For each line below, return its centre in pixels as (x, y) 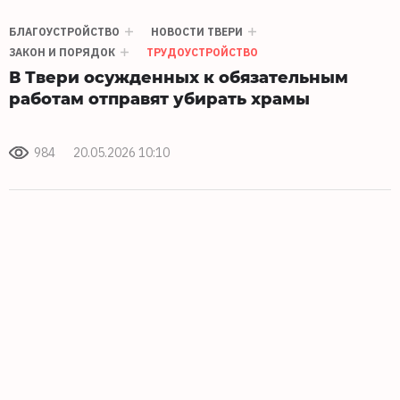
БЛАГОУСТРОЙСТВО (64, 32)
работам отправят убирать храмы (159, 98)
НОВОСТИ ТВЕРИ (197, 32)
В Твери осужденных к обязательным (179, 77)
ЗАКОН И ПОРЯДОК (62, 53)
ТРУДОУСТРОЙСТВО (202, 53)
